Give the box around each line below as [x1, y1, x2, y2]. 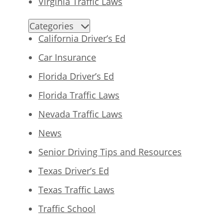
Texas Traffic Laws [38, 184, 114, 196]
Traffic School [38, 203, 96, 215]
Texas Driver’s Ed [38, 165, 109, 177]
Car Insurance [38, 51, 96, 64]
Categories [29, 20, 81, 32]
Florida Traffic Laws [38, 89, 119, 102]
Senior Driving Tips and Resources [38, 146, 182, 158]
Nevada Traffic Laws [38, 108, 122, 120]
